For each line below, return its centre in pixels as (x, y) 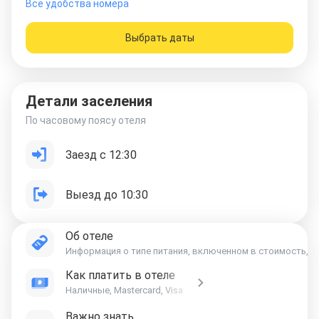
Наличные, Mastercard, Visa (124, 290)
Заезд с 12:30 (101, 155)
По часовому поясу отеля (86, 120)
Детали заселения (89, 101)
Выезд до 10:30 (107, 194)
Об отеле (89, 236)
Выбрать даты (159, 37)
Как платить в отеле (120, 275)
